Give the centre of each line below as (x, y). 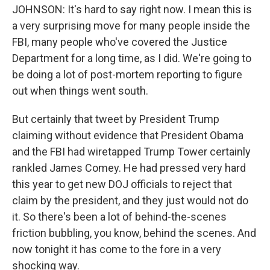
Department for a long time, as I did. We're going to (132, 58)
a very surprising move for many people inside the (131, 26)
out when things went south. (80, 91)
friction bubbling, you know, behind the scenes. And (134, 233)
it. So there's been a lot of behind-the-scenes (119, 217)
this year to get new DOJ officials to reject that (122, 184)
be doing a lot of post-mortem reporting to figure (127, 74)
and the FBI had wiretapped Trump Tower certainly (131, 152)
